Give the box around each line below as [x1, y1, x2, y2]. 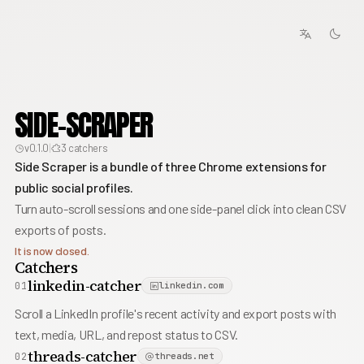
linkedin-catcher [28, 275, 141, 296]
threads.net [154, 350, 214, 362]
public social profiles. [14, 180, 133, 195]
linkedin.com [158, 279, 224, 291]
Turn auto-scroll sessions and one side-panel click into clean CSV [14, 201, 347, 216]
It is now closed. [14, 244, 89, 258]
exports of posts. [14, 222, 106, 237]
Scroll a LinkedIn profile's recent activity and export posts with [14, 305, 337, 321]
